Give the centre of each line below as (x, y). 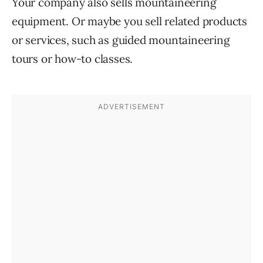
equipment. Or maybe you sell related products (129, 21)
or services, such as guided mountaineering (121, 40)
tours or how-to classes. (73, 59)
